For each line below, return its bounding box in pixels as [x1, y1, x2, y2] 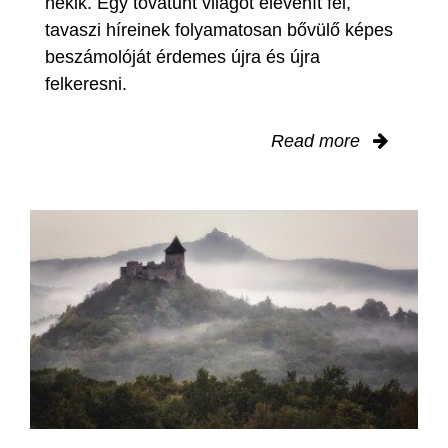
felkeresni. [45, 73, 127, 94]
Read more [271, 130, 365, 151]
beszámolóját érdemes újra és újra [45, 46, 320, 67]
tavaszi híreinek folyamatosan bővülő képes [45, 19, 393, 40]
